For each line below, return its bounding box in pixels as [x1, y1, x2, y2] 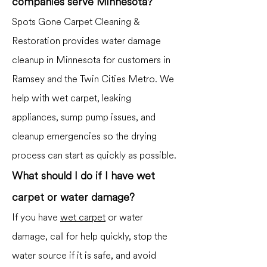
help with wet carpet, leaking [12, 91, 131, 105]
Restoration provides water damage [12, 34, 161, 48]
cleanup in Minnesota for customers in [12, 53, 170, 67]
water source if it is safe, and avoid [12, 249, 156, 263]
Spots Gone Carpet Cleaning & [12, 15, 140, 29]
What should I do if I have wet [12, 168, 155, 184]
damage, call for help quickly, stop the [12, 229, 167, 244]
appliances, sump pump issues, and [12, 110, 156, 125]
